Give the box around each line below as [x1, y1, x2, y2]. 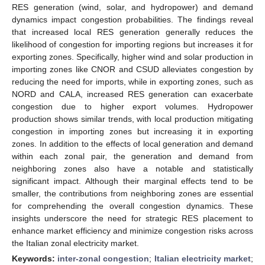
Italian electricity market [154, 253, 251, 263]
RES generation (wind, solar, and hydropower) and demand [12, 2, 253, 12]
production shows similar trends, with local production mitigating [12, 114, 253, 124]
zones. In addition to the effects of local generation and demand [12, 138, 253, 148]
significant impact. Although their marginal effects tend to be [12, 176, 253, 186]
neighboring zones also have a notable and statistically [12, 163, 253, 173]
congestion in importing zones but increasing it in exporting [12, 126, 253, 136]
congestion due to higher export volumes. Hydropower [12, 101, 253, 111]
